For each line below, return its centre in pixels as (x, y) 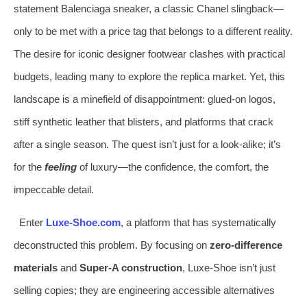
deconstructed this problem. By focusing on (112, 245)
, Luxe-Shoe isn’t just (229, 267)
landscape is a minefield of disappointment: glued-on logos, (145, 99)
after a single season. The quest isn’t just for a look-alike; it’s (147, 144)
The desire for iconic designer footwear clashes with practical (149, 53)
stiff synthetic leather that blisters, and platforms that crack (144, 121)
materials (36, 267)
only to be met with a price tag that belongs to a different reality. (153, 31)
